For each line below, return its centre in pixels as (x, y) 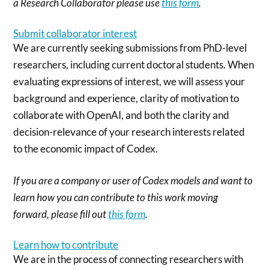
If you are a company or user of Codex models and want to (133, 180)
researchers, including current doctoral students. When (134, 64)
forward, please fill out (61, 214)
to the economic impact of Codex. (86, 148)
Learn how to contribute (66, 244)
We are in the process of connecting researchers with (128, 259)
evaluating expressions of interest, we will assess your (129, 81)
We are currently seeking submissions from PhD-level (130, 47)
